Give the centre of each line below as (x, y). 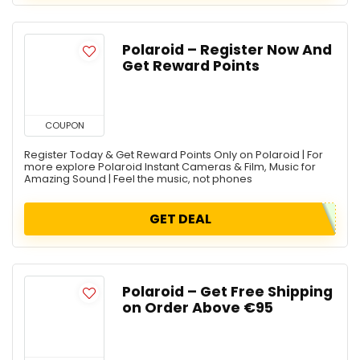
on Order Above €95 (198, 308)
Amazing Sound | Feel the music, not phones (138, 179)
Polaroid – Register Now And (227, 50)
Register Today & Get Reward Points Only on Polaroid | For (174, 155)
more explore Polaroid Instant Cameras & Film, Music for (170, 167)
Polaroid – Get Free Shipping (227, 292)
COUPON (64, 125)
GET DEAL (180, 219)
